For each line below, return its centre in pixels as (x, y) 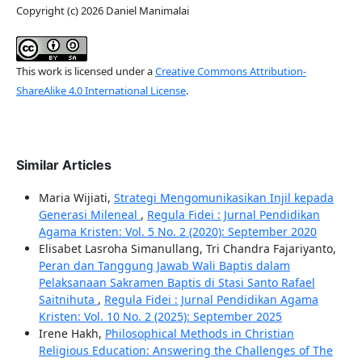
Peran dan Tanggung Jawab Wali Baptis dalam (164, 266)
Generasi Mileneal (89, 215)
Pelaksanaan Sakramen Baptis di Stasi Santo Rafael (177, 283)
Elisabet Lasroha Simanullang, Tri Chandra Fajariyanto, (187, 249)
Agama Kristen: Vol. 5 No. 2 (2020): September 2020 (177, 232)
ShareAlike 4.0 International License (101, 91)
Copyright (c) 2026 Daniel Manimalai (102, 11)
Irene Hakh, (72, 334)
